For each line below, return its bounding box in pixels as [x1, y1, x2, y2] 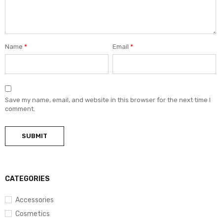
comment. [5, 105, 35, 112]
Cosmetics [15, 209, 50, 218]
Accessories [15, 195, 54, 204]
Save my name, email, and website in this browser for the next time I [5, 96, 211, 104]
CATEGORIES [5, 174, 50, 183]
